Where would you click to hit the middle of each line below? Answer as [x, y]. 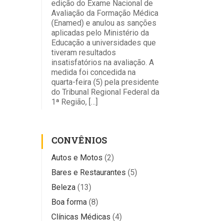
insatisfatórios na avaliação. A [102, 62]
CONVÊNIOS [79, 140]
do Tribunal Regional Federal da [105, 92]
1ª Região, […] [74, 102]
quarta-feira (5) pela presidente [105, 82]
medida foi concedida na [93, 72]
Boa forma [69, 202]
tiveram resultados [83, 52]
